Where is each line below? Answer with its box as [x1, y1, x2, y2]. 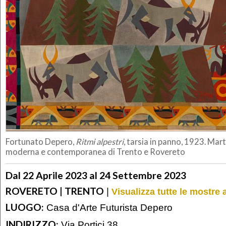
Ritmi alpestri [76, 137, 124, 147]
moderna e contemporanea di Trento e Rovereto [6, 147, 185, 157]
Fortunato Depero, [6, 137, 76, 147]
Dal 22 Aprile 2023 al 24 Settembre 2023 [6, 169, 186, 181]
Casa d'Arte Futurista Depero [44, 202, 173, 213]
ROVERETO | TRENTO [6, 185, 104, 197]
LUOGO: [6, 201, 44, 213]
